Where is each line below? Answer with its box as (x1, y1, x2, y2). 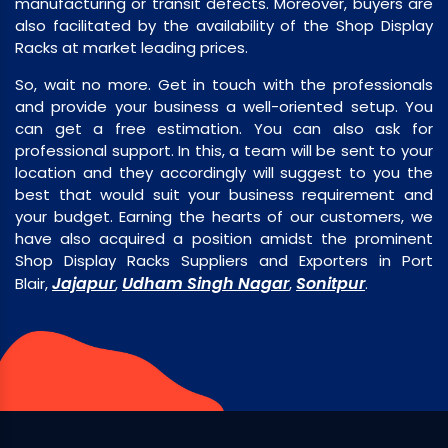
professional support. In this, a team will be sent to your (15, 139, 433, 161)
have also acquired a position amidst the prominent (15, 227, 433, 249)
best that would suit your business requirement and (15, 183, 433, 205)
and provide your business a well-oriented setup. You (15, 95, 433, 117)
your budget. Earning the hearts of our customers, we (15, 205, 433, 227)
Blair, (15, 272, 52, 294)
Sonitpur (296, 271, 365, 295)
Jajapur (52, 271, 115, 295)
